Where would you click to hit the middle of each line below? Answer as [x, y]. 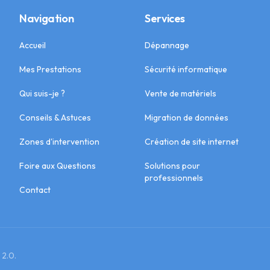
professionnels [174, 178]
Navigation [47, 18]
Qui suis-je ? [42, 93]
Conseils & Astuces [55, 118]
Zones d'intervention [59, 142]
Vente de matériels [181, 93]
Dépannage [167, 45]
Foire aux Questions [58, 166]
